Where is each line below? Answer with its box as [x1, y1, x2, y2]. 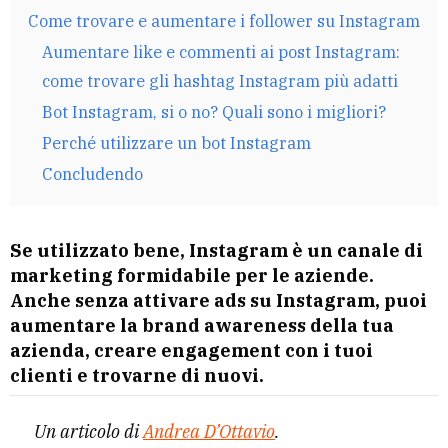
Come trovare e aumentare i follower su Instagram [28, 9, 420, 31]
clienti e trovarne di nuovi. [10, 363, 264, 387]
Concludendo [42, 162, 143, 184]
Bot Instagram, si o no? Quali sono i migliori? [42, 100, 386, 122]
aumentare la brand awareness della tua [10, 313, 394, 337]
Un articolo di [34, 419, 143, 443]
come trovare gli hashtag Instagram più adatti [42, 69, 398, 91]
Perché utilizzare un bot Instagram [42, 131, 311, 153]
